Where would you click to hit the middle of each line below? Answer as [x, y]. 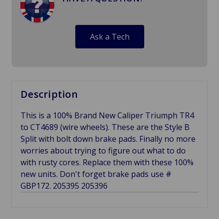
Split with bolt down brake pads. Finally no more [108, 139]
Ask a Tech [109, 36]
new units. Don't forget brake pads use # [96, 174]
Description [49, 94]
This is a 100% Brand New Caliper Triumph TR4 [107, 115]
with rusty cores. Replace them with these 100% [107, 162]
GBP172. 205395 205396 [64, 186]
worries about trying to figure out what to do [103, 150]
